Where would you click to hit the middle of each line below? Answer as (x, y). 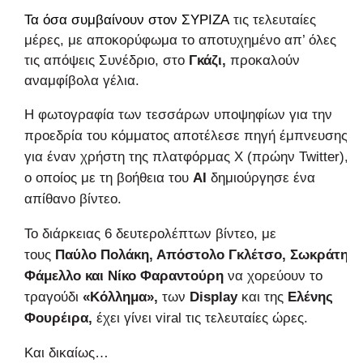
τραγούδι (53, 297)
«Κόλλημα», (120, 297)
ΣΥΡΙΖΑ (205, 19)
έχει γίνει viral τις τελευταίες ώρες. (200, 318)
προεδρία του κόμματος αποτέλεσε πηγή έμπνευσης (186, 135)
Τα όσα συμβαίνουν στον (101, 19)
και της (263, 297)
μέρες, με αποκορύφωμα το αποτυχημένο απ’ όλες (180, 40)
